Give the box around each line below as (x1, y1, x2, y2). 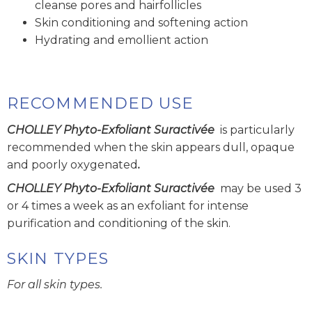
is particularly (214, 123, 295, 136)
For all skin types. (7, 278, 102, 292)
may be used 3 (220, 182, 302, 196)
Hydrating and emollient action (35, 33, 208, 47)
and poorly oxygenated (7, 157, 138, 171)
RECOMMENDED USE (7, 93, 194, 114)
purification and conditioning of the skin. (7, 217, 231, 231)
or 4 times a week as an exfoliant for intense (7, 199, 249, 213)
